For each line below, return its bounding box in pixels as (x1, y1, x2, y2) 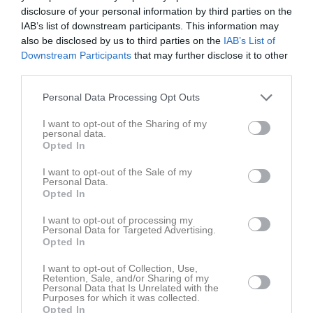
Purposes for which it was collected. (43, 291, 200, 303)
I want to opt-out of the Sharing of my (43, 117, 207, 129)
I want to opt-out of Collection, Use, (43, 262, 198, 274)
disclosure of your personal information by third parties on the (21, 5, 292, 17)
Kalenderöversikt (221, 187, 297, 200)
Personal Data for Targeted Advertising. (43, 224, 216, 235)
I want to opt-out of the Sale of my (43, 166, 192, 177)
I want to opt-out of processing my (43, 214, 193, 226)
